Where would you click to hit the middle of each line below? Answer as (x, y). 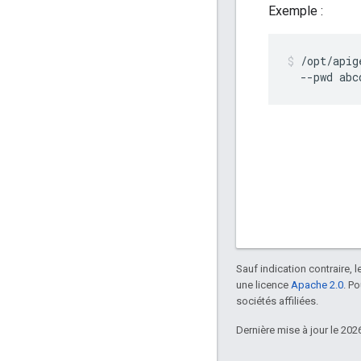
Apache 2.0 (317, 285)
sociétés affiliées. (277, 301)
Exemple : (296, 11)
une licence (263, 285)
